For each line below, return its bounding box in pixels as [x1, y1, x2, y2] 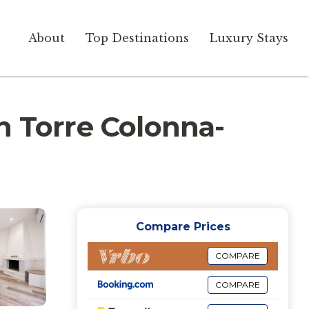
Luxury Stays [210, 31, 288, 45]
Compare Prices [135, 220, 230, 233]
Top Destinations [86, 31, 189, 45]
